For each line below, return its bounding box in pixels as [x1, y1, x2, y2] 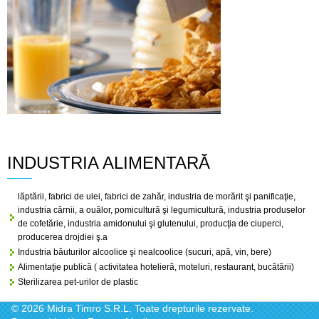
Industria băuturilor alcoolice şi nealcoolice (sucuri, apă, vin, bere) [18, 247, 271, 257]
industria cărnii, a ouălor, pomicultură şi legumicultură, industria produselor [18, 205, 305, 215]
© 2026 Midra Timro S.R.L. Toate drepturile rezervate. [11, 303, 253, 315]
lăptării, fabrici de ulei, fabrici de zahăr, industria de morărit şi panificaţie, [18, 192, 296, 202]
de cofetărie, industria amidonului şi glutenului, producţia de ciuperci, [18, 219, 283, 229]
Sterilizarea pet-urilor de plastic [18, 277, 138, 287]
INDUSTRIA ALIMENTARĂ [7, 153, 210, 172]
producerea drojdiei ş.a [18, 232, 108, 242]
